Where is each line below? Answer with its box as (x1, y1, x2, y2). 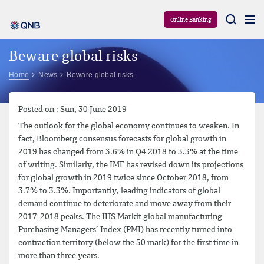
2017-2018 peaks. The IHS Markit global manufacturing (18, 213, 222, 221)
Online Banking (170, 17, 211, 23)
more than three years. (18, 252, 100, 260)
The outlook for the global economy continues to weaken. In (18, 122, 239, 130)
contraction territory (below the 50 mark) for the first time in (18, 239, 239, 247)
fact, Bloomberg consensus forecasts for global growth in (18, 135, 226, 143)
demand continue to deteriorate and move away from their (18, 200, 231, 208)
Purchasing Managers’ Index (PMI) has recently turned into (18, 226, 232, 234)
